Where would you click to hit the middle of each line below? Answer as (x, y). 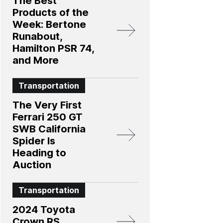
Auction (32, 165)
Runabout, (38, 36)
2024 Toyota (44, 210)
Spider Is (34, 141)
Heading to (39, 153)
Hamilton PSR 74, (54, 48)
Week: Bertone (49, 24)
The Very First (47, 105)
